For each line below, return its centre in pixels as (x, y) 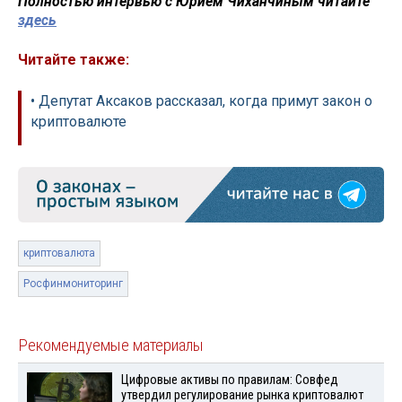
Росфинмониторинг (73, 284)
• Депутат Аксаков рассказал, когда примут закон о (201, 101)
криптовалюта (59, 253)
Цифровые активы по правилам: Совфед (229, 380)
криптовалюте (79, 122)
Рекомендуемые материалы (111, 346)
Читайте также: (74, 60)
